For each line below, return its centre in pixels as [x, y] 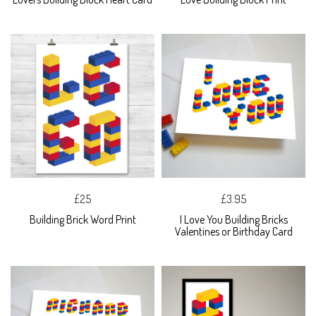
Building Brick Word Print [83, 219]
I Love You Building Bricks [233, 219]
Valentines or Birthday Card [233, 231]
